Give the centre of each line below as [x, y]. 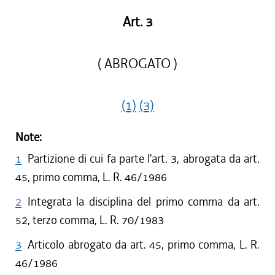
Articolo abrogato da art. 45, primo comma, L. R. [144, 245]
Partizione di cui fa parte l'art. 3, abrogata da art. [144, 159]
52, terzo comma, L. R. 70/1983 [90, 220]
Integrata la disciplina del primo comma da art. [144, 202]
